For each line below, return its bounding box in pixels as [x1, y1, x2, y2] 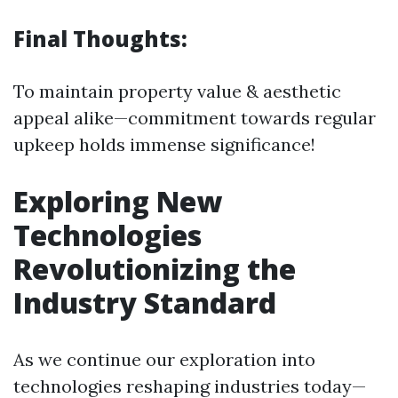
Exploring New [13, 182, 222, 220]
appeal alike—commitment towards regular [13, 107, 376, 129]
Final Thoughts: [13, 24, 187, 53]
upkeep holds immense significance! [13, 133, 315, 155]
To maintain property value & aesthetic [13, 80, 341, 102]
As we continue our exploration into [13, 348, 315, 370]
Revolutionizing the [13, 250, 296, 288]
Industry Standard [13, 283, 276, 322]
